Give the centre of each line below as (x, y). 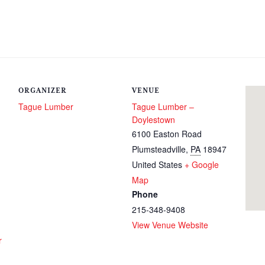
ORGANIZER (43, 91)
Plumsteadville (159, 149)
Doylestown (153, 119)
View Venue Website (170, 225)
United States (157, 164)
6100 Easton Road (167, 134)
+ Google (202, 164)
